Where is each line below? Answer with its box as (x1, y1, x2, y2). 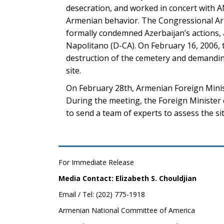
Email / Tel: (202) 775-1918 (58, 189, 145, 199)
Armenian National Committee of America (58, 205, 195, 215)
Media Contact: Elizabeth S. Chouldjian (58, 173, 196, 183)
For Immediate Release (58, 157, 134, 167)
